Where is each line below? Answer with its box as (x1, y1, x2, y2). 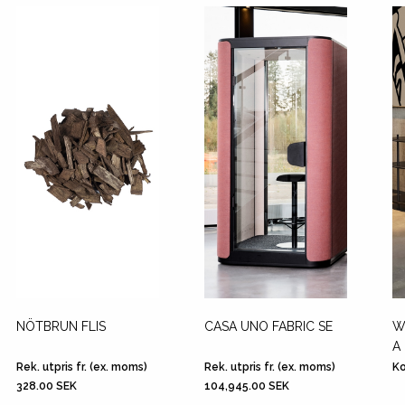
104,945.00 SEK (204, 380, 289, 392)
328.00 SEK (16, 380, 77, 392)
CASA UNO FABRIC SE (204, 319, 333, 334)
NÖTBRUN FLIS (16, 319, 106, 334)
